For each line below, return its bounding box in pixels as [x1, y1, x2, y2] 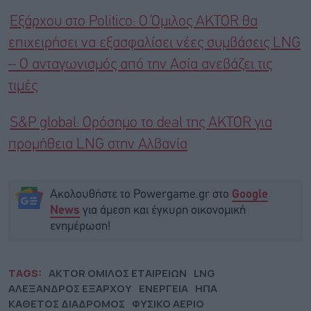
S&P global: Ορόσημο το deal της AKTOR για [10, 116, 272, 130]
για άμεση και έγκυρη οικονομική [80, 204, 246, 217]
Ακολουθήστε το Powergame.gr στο [50, 188, 232, 201]
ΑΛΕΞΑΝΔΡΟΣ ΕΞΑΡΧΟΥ [8, 280, 132, 296]
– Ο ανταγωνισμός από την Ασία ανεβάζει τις [8, 58, 272, 72]
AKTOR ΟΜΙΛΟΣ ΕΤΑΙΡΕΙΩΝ [49, 265, 187, 280]
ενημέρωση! [50, 220, 110, 233]
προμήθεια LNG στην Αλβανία [8, 137, 187, 151]
